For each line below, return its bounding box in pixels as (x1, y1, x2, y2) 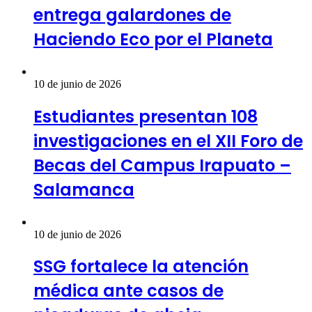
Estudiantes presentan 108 (33, 104, 258, 128)
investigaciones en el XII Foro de (33, 129, 303, 153)
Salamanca (33, 178, 134, 201)
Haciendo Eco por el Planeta (33, 27, 273, 51)
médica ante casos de (33, 279, 224, 303)
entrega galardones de (33, 3, 231, 26)
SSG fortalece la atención (33, 255, 249, 279)
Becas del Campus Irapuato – (33, 153, 291, 177)
